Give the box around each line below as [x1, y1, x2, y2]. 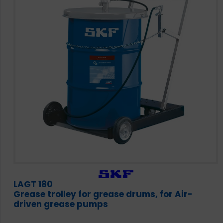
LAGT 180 [13, 178, 53, 190]
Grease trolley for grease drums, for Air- [13, 188, 193, 200]
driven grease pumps [13, 198, 108, 210]
